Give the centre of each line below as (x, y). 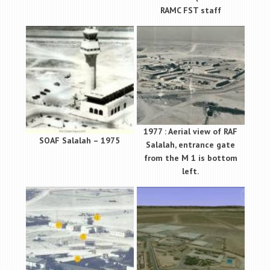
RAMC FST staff (190, 11)
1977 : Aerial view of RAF (190, 131)
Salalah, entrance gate (190, 144)
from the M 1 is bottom (190, 158)
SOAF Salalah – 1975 (80, 141)
